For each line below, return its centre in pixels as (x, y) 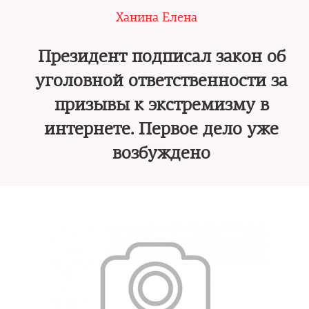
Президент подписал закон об (161, 57)
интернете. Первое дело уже (161, 129)
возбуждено (161, 153)
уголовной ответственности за (161, 81)
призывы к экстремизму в (161, 105)
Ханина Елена (156, 17)
